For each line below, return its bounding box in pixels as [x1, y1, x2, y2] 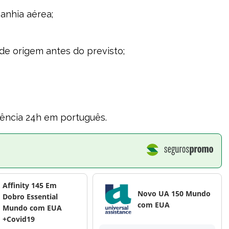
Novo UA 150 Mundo [137, 188, 211, 198]
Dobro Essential [3, 192, 58, 201]
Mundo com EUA [3, 203, 62, 213]
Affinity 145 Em [3, 180, 57, 190]
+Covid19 [3, 214, 35, 224]
